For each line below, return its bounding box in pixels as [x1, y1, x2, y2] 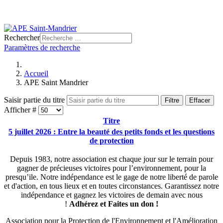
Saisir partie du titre [4, 96, 67, 104]
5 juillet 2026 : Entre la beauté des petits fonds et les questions [8, 127, 215, 136]
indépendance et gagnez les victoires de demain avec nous [20, 191, 203, 199]
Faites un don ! [108, 200, 158, 208]
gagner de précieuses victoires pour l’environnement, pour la [17, 164, 206, 172]
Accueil [24, 69, 48, 78]
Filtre [165, 97, 179, 104]
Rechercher [4, 33, 40, 42]
